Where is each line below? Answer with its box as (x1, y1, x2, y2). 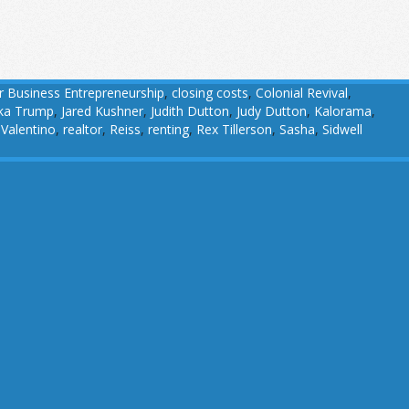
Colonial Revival (256, 84, 348, 101)
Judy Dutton (236, 102, 307, 120)
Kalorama (314, 102, 372, 120)
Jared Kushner (61, 102, 143, 120)
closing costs (172, 84, 248, 101)
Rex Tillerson (196, 121, 272, 138)
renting (148, 121, 189, 138)
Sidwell (322, 121, 362, 138)
